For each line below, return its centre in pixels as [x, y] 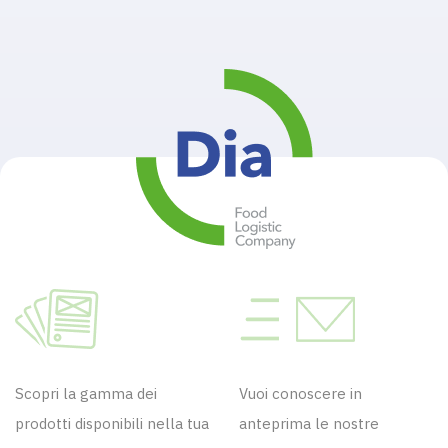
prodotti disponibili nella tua [112, 423]
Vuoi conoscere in [300, 393]
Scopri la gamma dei [86, 393]
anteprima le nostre [309, 423]
